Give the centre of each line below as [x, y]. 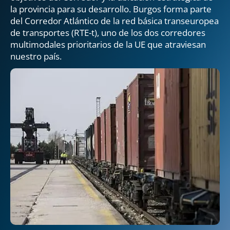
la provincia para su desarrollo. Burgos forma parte [111, 9]
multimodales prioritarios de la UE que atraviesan [108, 44]
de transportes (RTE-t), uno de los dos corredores [108, 32]
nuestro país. [36, 56]
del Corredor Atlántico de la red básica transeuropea [114, 21]
